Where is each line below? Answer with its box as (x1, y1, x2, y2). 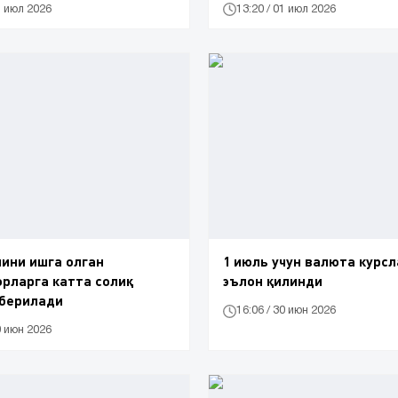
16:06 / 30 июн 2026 (236, 306, 336, 316)
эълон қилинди (223, 271, 322, 289)
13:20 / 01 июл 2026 (236, 4, 336, 14)
